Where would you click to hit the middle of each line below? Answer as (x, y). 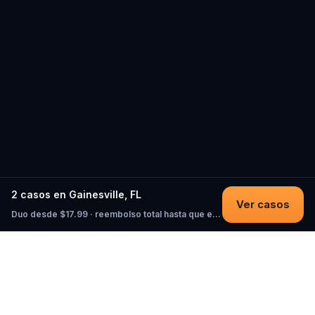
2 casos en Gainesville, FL (76, 194)
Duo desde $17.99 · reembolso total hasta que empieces (217, 214)
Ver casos (263, 204)
